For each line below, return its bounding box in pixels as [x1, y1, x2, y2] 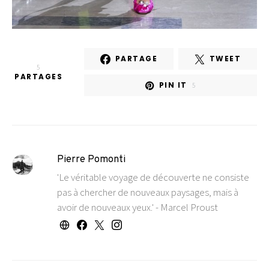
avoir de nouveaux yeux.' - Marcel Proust [56, 201, 218, 214]
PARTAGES [14, 71, 62, 82]
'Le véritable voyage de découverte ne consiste [56, 171, 249, 184]
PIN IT [159, 80, 187, 90]
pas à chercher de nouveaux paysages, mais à [56, 186, 238, 199]
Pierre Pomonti [56, 154, 125, 166]
